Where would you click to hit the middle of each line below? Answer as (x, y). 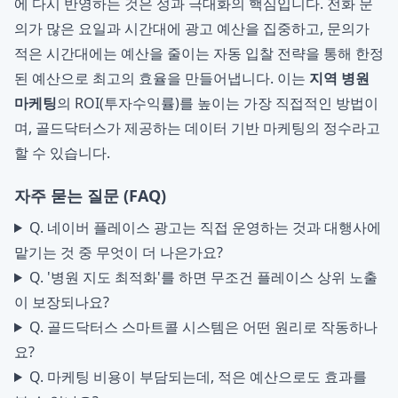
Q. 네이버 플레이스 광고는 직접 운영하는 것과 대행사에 (205, 227)
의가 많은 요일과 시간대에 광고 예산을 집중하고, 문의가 (192, 28)
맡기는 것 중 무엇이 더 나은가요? (119, 252)
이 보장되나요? (62, 302)
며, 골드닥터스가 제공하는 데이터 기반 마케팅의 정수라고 (197, 128)
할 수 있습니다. (62, 153)
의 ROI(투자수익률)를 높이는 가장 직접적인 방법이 (218, 103)
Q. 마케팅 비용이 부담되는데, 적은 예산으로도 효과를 (198, 377)
